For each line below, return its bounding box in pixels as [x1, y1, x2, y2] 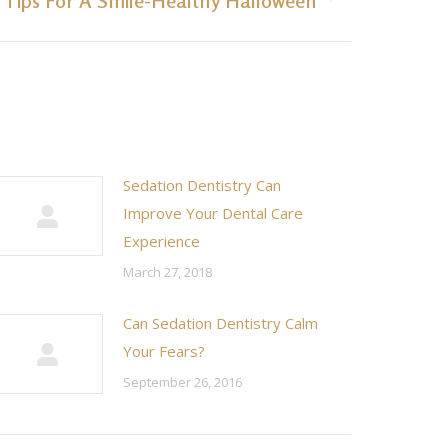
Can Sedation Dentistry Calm [123, 313, 318, 333]
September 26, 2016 [123, 373, 242, 391]
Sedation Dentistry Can [123, 175, 281, 195]
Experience [123, 231, 200, 251]
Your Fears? [123, 341, 205, 361]
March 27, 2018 [123, 263, 212, 281]
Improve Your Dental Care [123, 203, 303, 223]
